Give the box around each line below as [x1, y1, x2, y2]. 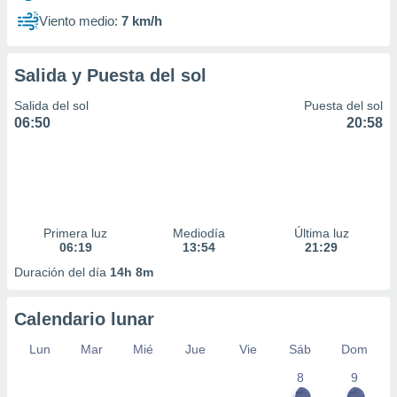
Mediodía [172, 226, 225, 240]
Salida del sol [14, 98, 89, 113]
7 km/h [121, 13, 162, 28]
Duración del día [14, 265, 110, 279]
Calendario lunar [14, 309, 154, 329]
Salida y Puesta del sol [14, 66, 206, 85]
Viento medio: [39, 13, 118, 28]
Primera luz [43, 226, 108, 240]
